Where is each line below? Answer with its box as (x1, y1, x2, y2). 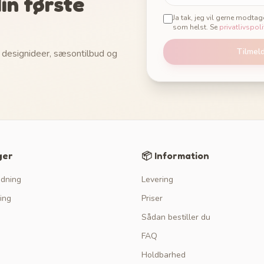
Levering (141, 174, 173, 185)
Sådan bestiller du (141, 212, 210, 223)
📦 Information (141, 150, 209, 161)
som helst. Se (173, 22, 217, 32)
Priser (141, 193, 163, 204)
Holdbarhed (141, 249, 186, 260)
